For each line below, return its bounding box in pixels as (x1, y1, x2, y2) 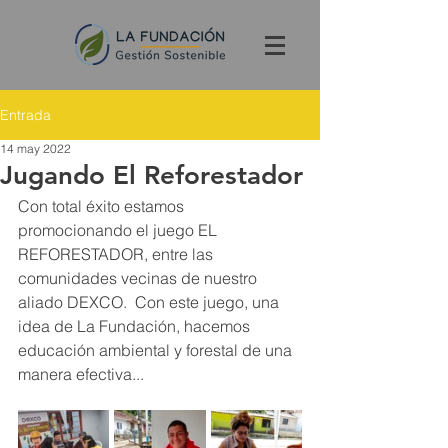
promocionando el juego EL (18, 220, 221, 240)
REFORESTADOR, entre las (18, 244, 217, 264)
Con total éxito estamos (18, 196, 188, 216)
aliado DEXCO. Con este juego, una (18, 292, 283, 312)
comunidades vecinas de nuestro (18, 268, 261, 288)
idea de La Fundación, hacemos (18, 316, 254, 336)
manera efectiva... (18, 364, 144, 384)
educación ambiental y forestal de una (18, 340, 296, 360)
